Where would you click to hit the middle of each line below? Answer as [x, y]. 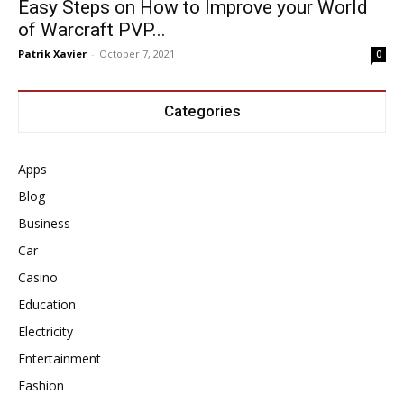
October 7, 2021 [137, 54]
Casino [38, 278]
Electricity [46, 332]
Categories [202, 111]
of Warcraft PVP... [92, 30]
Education [47, 305]
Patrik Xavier [52, 54]
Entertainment [60, 359]
